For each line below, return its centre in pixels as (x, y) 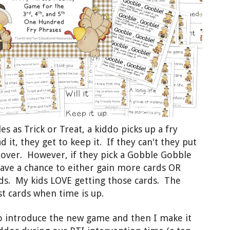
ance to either (65, 168)
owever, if (56, 155)
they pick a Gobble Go (126, 155)
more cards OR (149, 168)
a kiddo (103, 129)
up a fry (160, 129)
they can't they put (157, 142)
